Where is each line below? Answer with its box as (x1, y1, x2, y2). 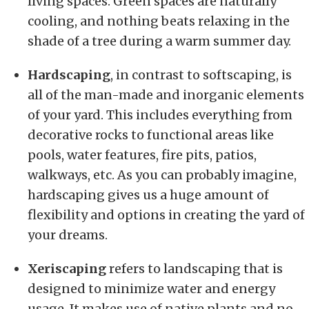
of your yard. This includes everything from (28, 106, 292, 123)
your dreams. (28, 226, 108, 243)
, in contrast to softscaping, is (110, 66, 292, 83)
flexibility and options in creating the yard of (28, 206, 305, 223)
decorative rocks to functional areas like (28, 126, 274, 143)
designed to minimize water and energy (28, 280, 275, 297)
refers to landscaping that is (106, 260, 283, 277)
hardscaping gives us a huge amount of (28, 186, 269, 203)
